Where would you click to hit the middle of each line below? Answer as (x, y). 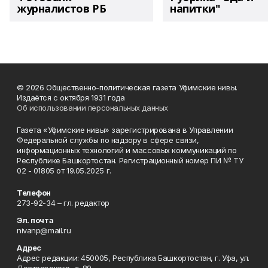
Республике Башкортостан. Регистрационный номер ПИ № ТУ (130, 160)
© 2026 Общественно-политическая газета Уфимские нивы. (127, 87)
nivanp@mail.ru (44, 230)
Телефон (34, 192)
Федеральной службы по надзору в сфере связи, (108, 140)
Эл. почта (35, 220)
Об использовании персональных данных (92, 107)
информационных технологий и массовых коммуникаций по (127, 150)
